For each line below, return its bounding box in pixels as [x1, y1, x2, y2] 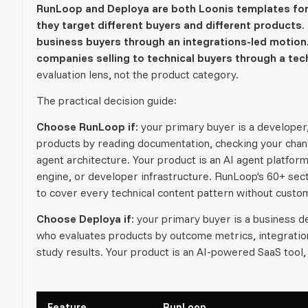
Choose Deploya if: [36, 211, 134, 225]
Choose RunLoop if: [36, 119, 138, 133]
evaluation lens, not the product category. [36, 67, 239, 81]
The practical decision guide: [36, 93, 177, 107]
